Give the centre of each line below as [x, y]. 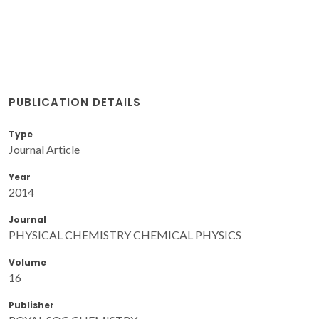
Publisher [31, 305]
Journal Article [44, 149]
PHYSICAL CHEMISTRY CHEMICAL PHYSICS [125, 234]
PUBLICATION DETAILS [75, 102]
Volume [27, 262]
